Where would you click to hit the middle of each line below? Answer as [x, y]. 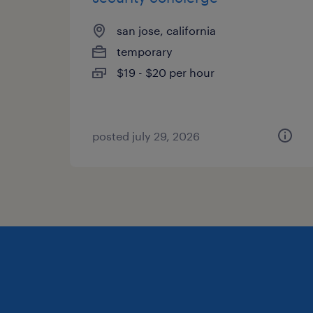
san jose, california [166, 30]
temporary [145, 51]
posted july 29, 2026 [146, 136]
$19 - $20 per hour [166, 72]
